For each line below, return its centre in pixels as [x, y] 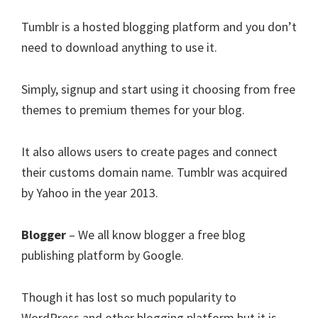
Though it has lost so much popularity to [129, 297]
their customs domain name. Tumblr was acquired [154, 172]
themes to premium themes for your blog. [133, 110]
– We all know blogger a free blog [156, 235]
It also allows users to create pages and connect [149, 152]
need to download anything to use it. [119, 47]
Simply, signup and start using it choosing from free [158, 89]
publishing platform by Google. [103, 255]
